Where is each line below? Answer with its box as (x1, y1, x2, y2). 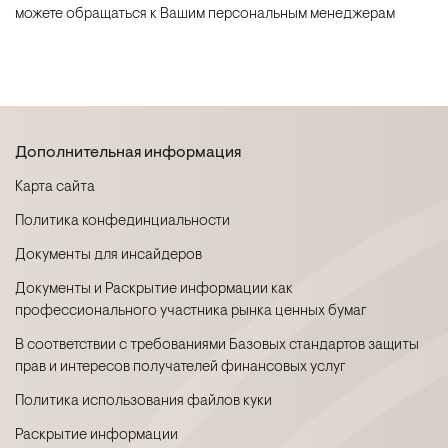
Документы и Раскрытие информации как (15, 282, 293, 297)
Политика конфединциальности (15, 214, 230, 229)
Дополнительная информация (15, 145, 241, 161)
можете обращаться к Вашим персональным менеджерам (15, 7, 395, 22)
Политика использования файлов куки (15, 394, 272, 409)
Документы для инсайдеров (15, 248, 202, 263)
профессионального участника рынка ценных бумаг (15, 304, 367, 319)
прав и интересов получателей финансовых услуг (15, 360, 346, 375)
